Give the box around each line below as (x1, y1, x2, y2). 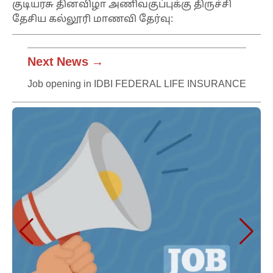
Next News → (27, 55, 104, 71)
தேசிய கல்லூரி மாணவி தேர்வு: (12, 13, 173, 26)
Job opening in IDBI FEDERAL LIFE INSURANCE (27, 79, 246, 91)
